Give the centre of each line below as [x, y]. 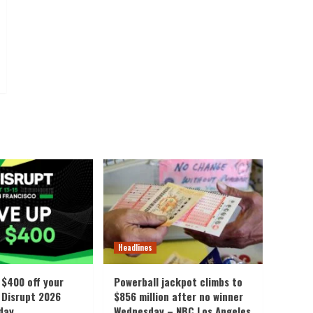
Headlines [135, 247]
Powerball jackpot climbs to [178, 281]
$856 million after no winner [179, 296]
